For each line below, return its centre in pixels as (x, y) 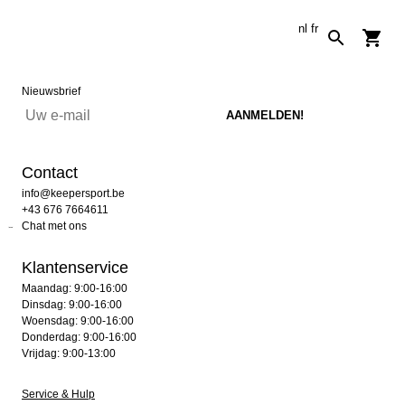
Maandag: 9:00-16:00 (75, 288)
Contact (50, 173)
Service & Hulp (58, 394)
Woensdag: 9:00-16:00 (78, 321)
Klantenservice (75, 268)
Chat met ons (54, 226)
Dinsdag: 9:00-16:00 (72, 305)
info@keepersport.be (73, 193)
